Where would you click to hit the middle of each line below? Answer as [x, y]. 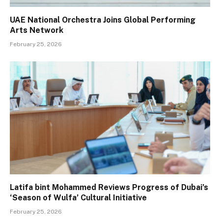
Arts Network [37, 30]
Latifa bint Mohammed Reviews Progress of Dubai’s [109, 187]
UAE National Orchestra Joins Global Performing [103, 20]
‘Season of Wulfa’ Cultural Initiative [78, 197]
